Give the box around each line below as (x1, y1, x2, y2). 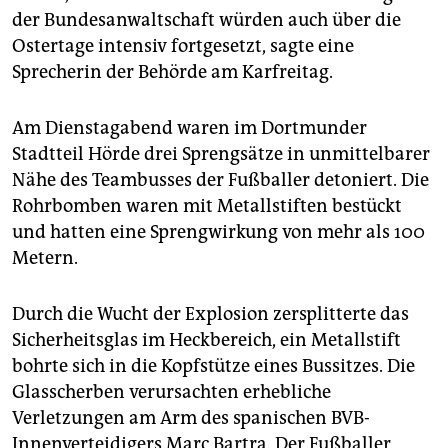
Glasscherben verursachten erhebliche (12, 380, 331, 403)
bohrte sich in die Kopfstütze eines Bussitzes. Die (12, 354, 415, 377)
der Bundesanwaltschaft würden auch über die (12, 8, 401, 31)
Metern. (12, 246, 78, 269)
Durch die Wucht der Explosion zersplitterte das (12, 302, 409, 325)
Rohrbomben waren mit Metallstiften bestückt (12, 194, 402, 217)
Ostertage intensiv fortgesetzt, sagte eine (12, 34, 354, 57)
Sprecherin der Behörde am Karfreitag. (12, 60, 333, 83)
